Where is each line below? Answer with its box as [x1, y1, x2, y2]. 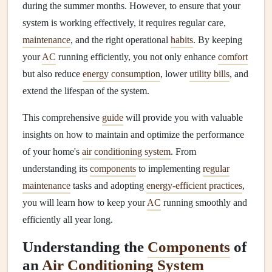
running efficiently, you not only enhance [56, 52, 218, 62]
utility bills [189, 69, 229, 79]
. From [171, 146, 196, 157]
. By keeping [193, 35, 242, 45]
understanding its [22, 163, 90, 174]
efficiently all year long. [22, 214, 113, 225]
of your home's [22, 146, 82, 157]
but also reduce [22, 69, 83, 79]
